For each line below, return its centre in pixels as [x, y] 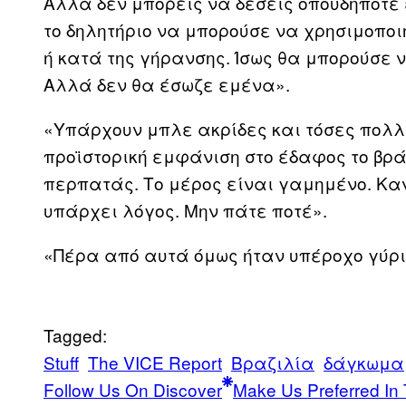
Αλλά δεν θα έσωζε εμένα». [167, 84]
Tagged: [75, 335]
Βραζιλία [273, 362]
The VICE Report [155, 362]
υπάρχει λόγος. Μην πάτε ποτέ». [185, 210]
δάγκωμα [364, 362]
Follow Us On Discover [133, 390]
